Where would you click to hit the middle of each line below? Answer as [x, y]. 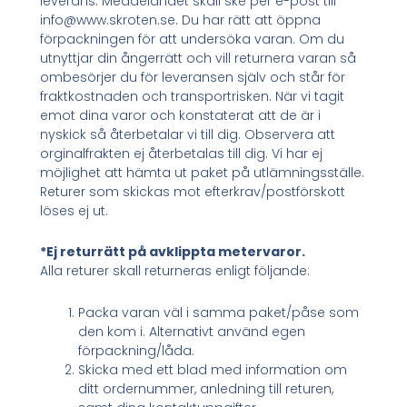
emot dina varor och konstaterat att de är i [181, 115]
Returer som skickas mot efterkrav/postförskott [193, 191]
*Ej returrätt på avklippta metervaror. [173, 252]
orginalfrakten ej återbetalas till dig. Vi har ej [182, 153]
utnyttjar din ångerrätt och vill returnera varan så [199, 58]
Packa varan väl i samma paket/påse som [219, 312]
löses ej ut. [74, 210]
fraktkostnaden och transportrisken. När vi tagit [193, 96]
